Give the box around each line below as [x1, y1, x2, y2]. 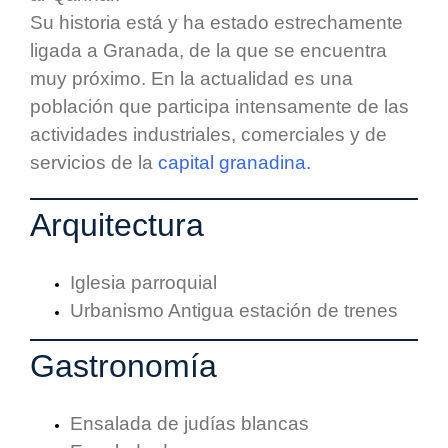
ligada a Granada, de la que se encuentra [30, 40, 387, 62]
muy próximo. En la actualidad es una [30, 68, 353, 90]
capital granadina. [158, 152, 311, 174]
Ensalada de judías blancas [70, 413, 309, 435]
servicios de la [30, 152, 158, 174]
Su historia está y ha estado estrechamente [30, 12, 403, 34]
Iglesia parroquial [70, 272, 217, 294]
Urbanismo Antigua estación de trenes [70, 300, 398, 322]
